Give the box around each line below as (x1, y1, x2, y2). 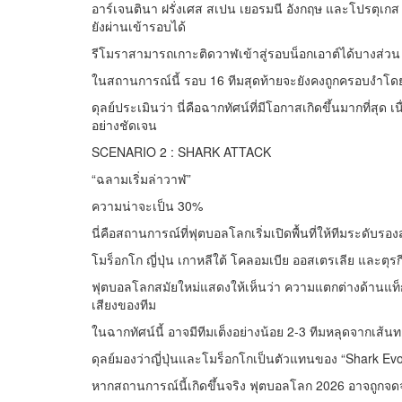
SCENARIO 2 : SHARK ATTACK (92, 143, 271, 162)
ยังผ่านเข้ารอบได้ (92, 17, 186, 36)
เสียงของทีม (92, 295, 156, 314)
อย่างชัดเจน (92, 116, 157, 135)
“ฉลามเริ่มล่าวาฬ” (92, 170, 191, 188)
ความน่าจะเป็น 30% (92, 197, 203, 215)
